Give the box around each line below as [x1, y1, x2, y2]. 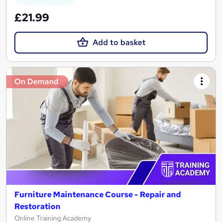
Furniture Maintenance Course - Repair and [14, 189, 181, 200]
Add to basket [92, 37, 146, 48]
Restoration [14, 201, 60, 212]
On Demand [14, 76, 58, 87]
